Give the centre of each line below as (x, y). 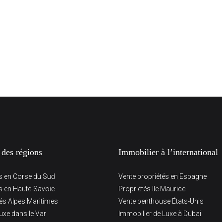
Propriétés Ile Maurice (152, 189)
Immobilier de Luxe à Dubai (160, 214)
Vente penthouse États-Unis (161, 201)
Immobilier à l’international (168, 152)
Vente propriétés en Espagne (163, 176)
